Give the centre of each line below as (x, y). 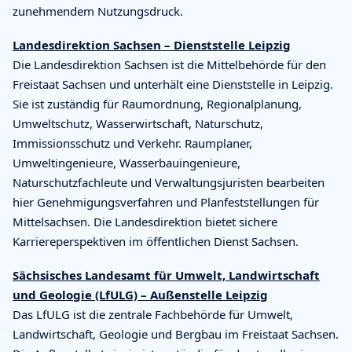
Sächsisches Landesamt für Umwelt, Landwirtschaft (166, 275)
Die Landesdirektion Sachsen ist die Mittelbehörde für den (169, 64)
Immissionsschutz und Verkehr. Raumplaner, (132, 143)
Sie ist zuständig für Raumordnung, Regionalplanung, (157, 103)
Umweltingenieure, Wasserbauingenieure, (126, 162)
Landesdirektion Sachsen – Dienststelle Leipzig (152, 44)
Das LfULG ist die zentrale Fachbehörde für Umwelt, (153, 314)
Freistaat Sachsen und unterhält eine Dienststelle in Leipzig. (173, 84)
